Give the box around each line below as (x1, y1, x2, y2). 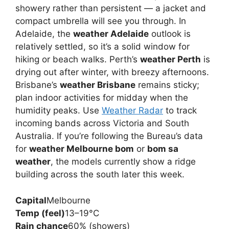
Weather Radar (102, 105, 163, 116)
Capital (15, 195, 47, 205)
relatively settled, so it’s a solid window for (15, 41, 190, 52)
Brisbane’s (15, 80, 60, 90)
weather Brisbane (60, 80, 135, 90)
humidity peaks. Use (15, 105, 102, 116)
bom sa (147, 144, 178, 154)
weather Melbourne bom (29, 144, 134, 154)
